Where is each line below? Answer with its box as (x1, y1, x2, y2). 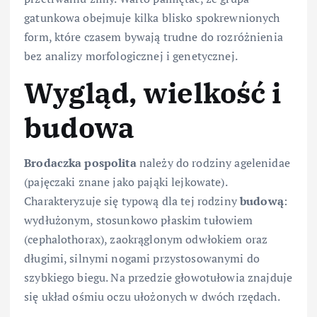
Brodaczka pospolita (24, 155, 137, 171)
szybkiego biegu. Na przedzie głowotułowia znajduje (24, 270, 293, 286)
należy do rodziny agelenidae (136, 155, 290, 171)
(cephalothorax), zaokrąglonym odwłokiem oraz (24, 231, 268, 248)
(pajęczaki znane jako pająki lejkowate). (24, 174, 227, 190)
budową (240, 193, 284, 209)
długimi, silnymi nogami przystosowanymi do (24, 250, 260, 267)
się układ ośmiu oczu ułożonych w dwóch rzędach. (24, 289, 280, 305)
